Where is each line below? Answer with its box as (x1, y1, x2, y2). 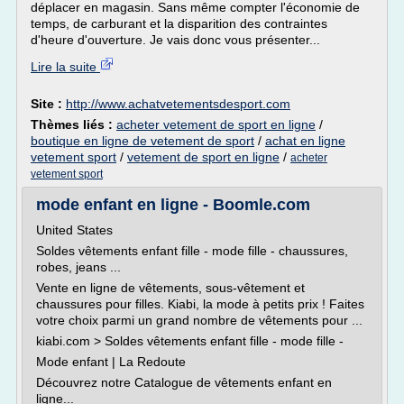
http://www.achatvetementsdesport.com (66, 96, 290, 111)
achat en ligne (265, 133, 345, 148)
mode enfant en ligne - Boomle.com (36, 196, 310, 214)
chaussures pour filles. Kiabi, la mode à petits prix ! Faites (36, 297, 364, 311)
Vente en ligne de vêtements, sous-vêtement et (36, 280, 305, 295)
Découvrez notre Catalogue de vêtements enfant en (36, 375, 332, 390)
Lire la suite (31, 60, 100, 74)
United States (36, 223, 113, 237)
